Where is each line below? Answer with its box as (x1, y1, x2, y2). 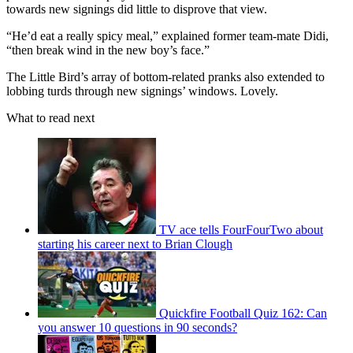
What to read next (6, 110, 95, 124)
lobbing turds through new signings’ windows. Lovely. (6, 84, 278, 98)
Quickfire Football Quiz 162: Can (159, 306, 327, 320)
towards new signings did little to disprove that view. (6, 2, 270, 16)
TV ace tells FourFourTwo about (159, 222, 323, 236)
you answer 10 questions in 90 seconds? (38, 320, 237, 334)
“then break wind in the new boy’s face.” (6, 43, 210, 57)
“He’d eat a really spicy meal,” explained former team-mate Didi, (6, 28, 329, 43)
